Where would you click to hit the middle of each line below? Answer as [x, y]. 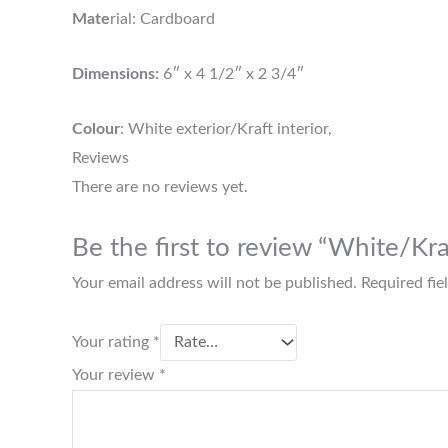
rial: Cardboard [162, 19]
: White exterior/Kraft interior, [226, 128]
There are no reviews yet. [160, 186]
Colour [96, 128]
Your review [115, 374]
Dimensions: [115, 73]
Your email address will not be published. [214, 283]
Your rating [112, 341]
